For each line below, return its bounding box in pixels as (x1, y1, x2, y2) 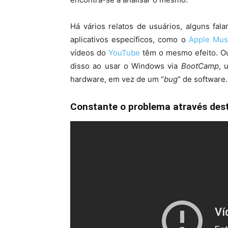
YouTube (108, 48, 140, 58)
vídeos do (70, 48, 108, 58)
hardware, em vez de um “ (70, 74, 164, 84)
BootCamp (181, 61, 219, 71)
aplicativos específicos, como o (70, 35, 189, 44)
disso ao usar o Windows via (70, 61, 181, 71)
